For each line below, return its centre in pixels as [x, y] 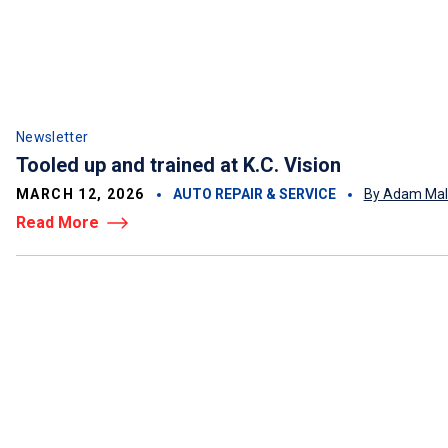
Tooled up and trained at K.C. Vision [178, 165]
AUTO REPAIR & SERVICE [254, 194]
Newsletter [52, 137]
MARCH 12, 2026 [80, 194]
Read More [57, 222]
